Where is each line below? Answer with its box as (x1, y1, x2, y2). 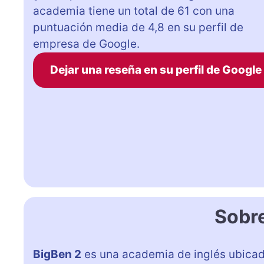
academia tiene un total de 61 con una (33, 4, 235, 18)
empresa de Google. (33, 37, 140, 51)
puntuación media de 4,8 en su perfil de (33, 20, 243, 34)
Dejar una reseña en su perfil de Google (49, 62, 262, 77)
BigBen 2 (33, 247, 81, 262)
